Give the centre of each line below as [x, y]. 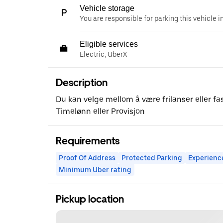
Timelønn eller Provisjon [100, 111]
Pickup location [90, 199]
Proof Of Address [87, 158]
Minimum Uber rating [95, 169]
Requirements [88, 141]
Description [82, 82]
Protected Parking [152, 158]
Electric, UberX [103, 54]
